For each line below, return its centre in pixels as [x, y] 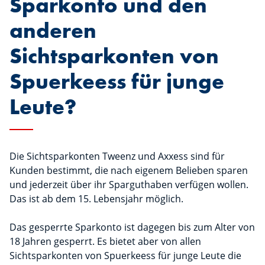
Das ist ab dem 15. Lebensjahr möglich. [96, 199]
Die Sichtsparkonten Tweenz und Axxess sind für [117, 156]
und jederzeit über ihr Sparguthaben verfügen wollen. [129, 185]
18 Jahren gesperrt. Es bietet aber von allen [105, 241]
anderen [53, 30]
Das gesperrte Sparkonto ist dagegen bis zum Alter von [132, 227]
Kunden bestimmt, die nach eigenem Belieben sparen [129, 170]
